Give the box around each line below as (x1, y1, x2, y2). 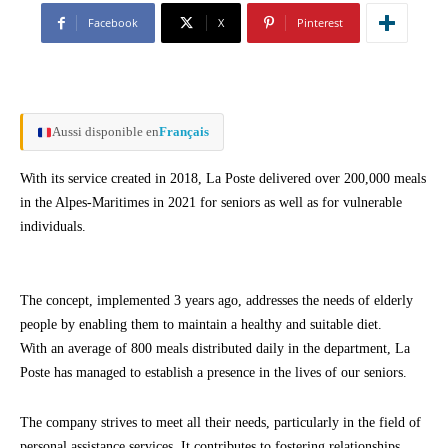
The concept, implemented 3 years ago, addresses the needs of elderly (20, 293, 413, 309)
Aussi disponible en (51, 124, 159, 140)
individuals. (20, 219, 86, 235)
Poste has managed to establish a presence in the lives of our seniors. (20, 365, 407, 381)
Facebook (87, 15, 138, 31)
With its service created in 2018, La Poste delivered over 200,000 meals (20, 171, 426, 187)
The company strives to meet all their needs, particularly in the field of (20, 415, 421, 431)
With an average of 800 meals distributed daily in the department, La (20, 341, 410, 357)
